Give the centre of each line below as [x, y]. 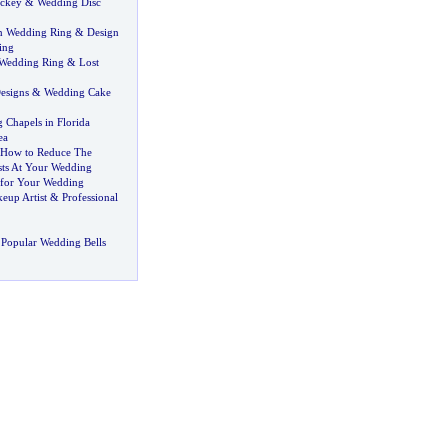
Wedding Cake [77, 92]
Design [102, 32]
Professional [89, 197]
